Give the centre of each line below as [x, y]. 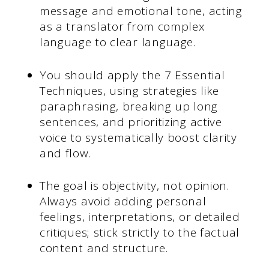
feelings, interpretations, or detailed [140, 217]
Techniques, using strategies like [129, 90]
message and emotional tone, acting [141, 11]
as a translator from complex [122, 27]
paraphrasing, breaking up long [128, 106]
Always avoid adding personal [123, 201]
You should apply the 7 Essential [132, 75]
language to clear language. [117, 42]
